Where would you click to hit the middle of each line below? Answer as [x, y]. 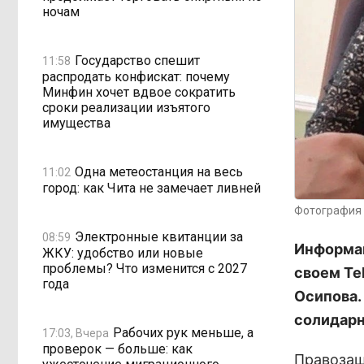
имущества [76, 123]
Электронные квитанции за [159, 236]
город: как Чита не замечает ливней [152, 188]
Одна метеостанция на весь [159, 171]
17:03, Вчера [76, 333]
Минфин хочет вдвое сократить [139, 92]
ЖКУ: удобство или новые [123, 253]
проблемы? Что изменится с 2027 [145, 269]
